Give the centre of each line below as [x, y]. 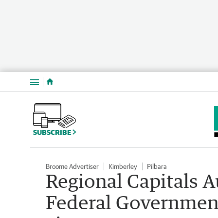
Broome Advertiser [72, 166]
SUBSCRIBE [53, 132]
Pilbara [157, 166]
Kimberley [123, 166]
